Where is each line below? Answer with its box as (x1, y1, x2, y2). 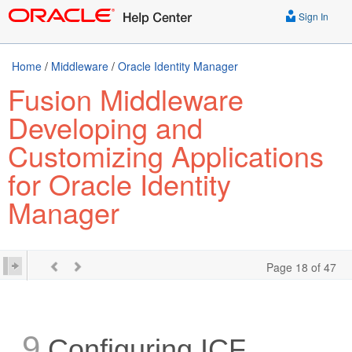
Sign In (296, 9, 328, 23)
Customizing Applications (8, 135, 324, 175)
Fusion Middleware (8, 79, 244, 119)
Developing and (8, 107, 203, 147)
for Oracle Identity (8, 163, 231, 203)
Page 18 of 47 (266, 259, 336, 275)
